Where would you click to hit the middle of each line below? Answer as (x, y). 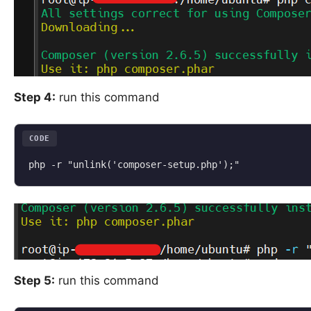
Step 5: (34, 280)
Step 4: (35, 97)
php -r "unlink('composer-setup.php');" (134, 164)
